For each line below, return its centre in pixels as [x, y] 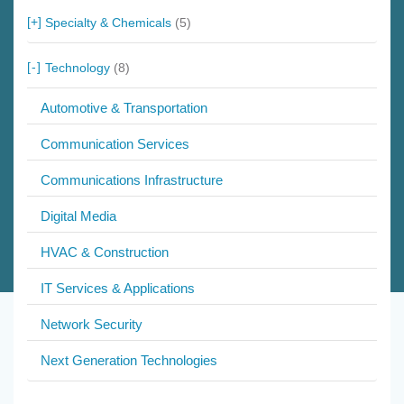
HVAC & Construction [105, 252]
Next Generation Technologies [129, 361]
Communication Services [115, 144]
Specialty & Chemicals [110, 23]
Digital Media [78, 216]
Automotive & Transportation [124, 108]
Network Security [92, 325]
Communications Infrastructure [132, 180]
